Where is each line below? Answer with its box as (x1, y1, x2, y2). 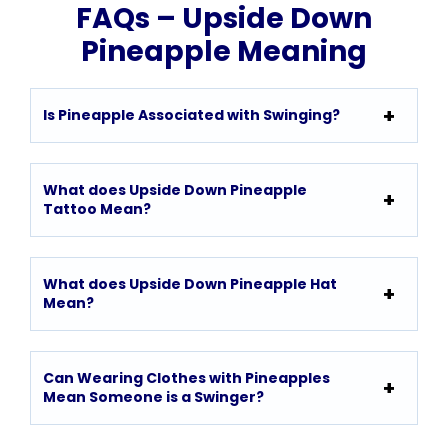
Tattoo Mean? (43, 199, 154, 220)
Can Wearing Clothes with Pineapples (43, 368, 330, 389)
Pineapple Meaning (81, 32, 367, 72)
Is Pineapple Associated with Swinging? (43, 105, 343, 126)
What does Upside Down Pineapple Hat (43, 274, 337, 295)
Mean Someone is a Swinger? (43, 387, 264, 408)
